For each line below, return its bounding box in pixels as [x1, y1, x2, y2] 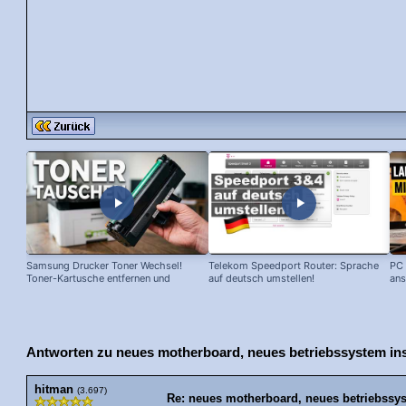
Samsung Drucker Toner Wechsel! [26, 259, 182, 273]
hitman [34, 383, 73, 397]
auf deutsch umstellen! [208, 272, 314, 285]
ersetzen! [26, 285, 69, 298]
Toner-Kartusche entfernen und [26, 272, 170, 285]
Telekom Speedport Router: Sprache [208, 259, 379, 273]
